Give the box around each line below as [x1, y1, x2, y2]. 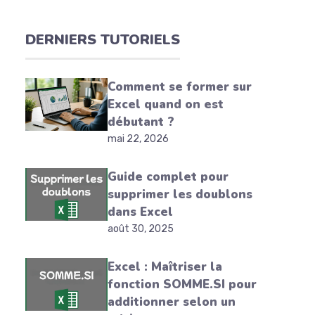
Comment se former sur [107, 79, 252, 95]
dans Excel [107, 204, 173, 220]
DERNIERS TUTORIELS [25, 30, 180, 49]
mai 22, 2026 [107, 133, 169, 145]
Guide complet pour [107, 169, 229, 185]
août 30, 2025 [107, 223, 174, 235]
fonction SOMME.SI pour [107, 276, 257, 292]
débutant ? [107, 114, 174, 130]
